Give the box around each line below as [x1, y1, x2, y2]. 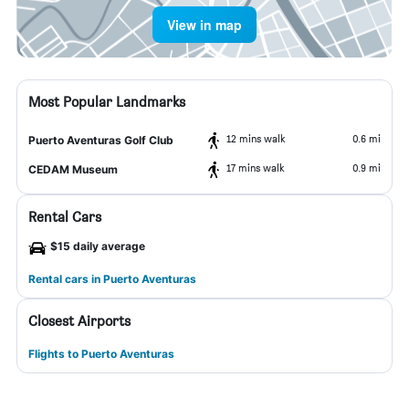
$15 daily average [50, 239, 145, 253]
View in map [167, 16, 242, 34]
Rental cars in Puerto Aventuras [28, 272, 196, 286]
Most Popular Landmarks [28, 93, 185, 110]
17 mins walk [226, 161, 285, 174]
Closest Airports [28, 312, 131, 330]
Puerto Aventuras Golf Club [28, 133, 173, 147]
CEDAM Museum [28, 163, 118, 176]
